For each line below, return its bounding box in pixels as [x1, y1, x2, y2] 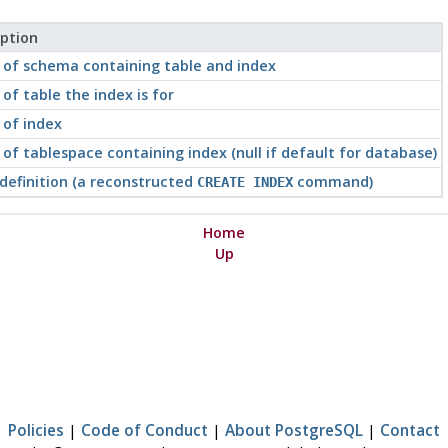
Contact [380, 419, 440, 440]
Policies [8, 419, 64, 440]
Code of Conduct [81, 419, 208, 440]
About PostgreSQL [225, 419, 363, 440]
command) [292, 171, 373, 191]
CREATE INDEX [196, 173, 293, 190]
